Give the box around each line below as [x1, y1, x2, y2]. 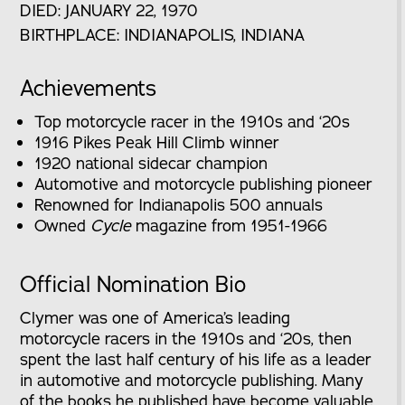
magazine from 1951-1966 [131, 214, 328, 236]
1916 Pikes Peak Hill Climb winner [34, 131, 280, 153]
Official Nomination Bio [20, 269, 247, 297]
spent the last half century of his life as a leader [20, 348, 372, 370]
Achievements [20, 73, 157, 101]
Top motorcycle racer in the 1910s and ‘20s [34, 110, 351, 132]
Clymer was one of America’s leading [20, 306, 291, 328]
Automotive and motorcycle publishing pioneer [34, 173, 373, 194]
